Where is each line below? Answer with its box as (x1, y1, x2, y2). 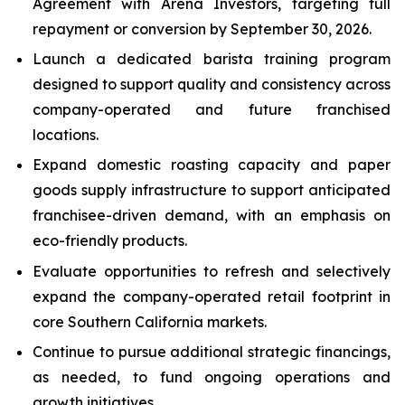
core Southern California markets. (33, 312, 267, 331)
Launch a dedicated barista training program (33, 49, 391, 68)
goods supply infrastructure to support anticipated (33, 181, 391, 200)
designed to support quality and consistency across (33, 74, 391, 93)
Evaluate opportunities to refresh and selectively (33, 261, 391, 280)
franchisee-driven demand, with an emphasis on (33, 206, 391, 225)
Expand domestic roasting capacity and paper (33, 155, 391, 174)
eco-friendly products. (33, 231, 187, 250)
